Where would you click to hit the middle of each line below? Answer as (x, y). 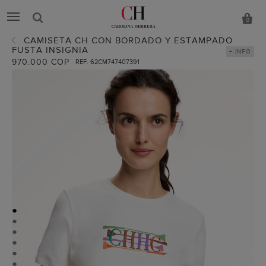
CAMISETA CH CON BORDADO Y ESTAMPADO (128, 40)
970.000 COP (41, 62)
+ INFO (240, 51)
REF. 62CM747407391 (107, 62)
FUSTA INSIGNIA (50, 50)
